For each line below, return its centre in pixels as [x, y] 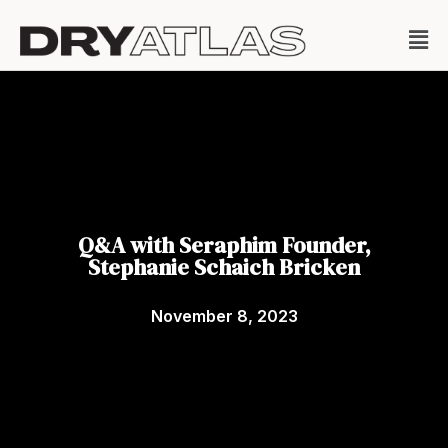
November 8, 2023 [224, 316]
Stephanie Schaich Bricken [224, 267]
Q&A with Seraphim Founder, [224, 245]
